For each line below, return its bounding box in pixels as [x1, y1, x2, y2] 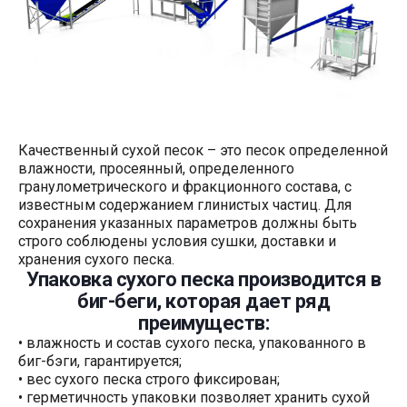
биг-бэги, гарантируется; [18, 352, 182, 370]
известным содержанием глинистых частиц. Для [18, 195, 352, 213]
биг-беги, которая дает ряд [77, 289, 330, 313]
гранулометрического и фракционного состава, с [18, 177, 352, 195]
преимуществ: [138, 311, 269, 334]
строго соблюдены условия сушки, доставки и [18, 232, 336, 250]
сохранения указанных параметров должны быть [18, 213, 357, 232]
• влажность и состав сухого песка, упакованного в [18, 333, 366, 352]
